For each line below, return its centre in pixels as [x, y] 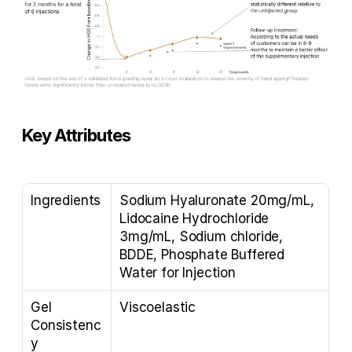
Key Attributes [77, 135]
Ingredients [66, 200]
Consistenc [66, 325]
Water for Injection [178, 272]
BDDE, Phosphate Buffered [202, 254]
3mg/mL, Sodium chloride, [202, 236]
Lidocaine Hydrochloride [194, 218]
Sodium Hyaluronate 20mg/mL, [217, 200]
